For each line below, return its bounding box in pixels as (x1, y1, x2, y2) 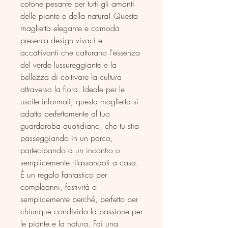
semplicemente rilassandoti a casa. (20, 156, 138, 168)
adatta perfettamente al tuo (20, 107, 110, 119)
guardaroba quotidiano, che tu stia (20, 120, 139, 131)
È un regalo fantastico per (20, 168, 107, 180)
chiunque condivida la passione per (20, 205, 142, 217)
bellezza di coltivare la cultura (20, 71, 122, 82)
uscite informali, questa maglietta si (20, 95, 138, 107)
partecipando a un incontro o (20, 144, 120, 156)
